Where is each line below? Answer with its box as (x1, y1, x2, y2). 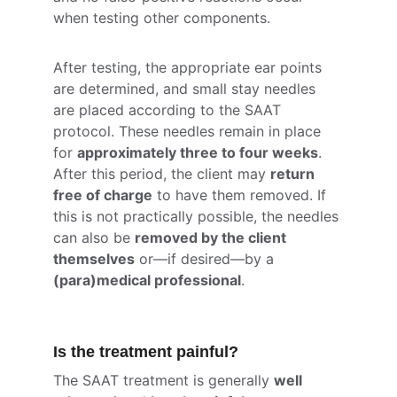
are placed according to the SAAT (53, 101, 285, 119)
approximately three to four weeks (77, 144, 318, 161)
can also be (53, 229, 135, 246)
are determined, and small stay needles (53, 80, 320, 97)
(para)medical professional (53, 271, 241, 289)
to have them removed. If (152, 186, 331, 204)
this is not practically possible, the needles (53, 207, 343, 225)
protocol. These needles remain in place (53, 122, 325, 140)
